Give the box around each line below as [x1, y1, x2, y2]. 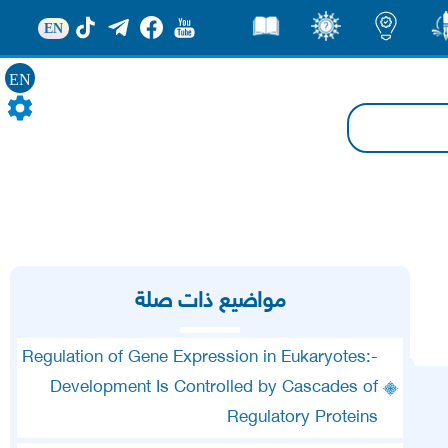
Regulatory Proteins [227, 408, 378, 428]
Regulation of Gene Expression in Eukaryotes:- [22, 348, 378, 368]
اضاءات [361, 66, 412, 84]
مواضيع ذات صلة [134, 289, 286, 315]
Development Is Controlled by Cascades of [50, 378, 378, 398]
